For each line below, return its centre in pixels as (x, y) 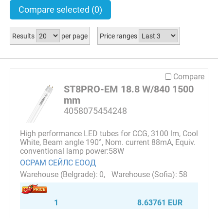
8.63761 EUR (160, 202)
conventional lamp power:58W (72, 151)
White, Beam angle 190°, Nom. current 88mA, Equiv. (108, 142)
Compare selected (55, 9)
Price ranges (119, 36)
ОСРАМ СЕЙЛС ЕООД (58, 163)
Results (24, 36)
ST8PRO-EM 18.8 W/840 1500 (129, 89)
